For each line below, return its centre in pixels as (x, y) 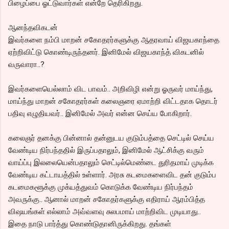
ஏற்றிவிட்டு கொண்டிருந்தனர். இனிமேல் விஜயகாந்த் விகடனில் (106, 52)
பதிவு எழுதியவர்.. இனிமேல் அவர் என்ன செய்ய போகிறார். (100, 113)
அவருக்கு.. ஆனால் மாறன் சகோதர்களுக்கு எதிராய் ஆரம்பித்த (107, 199)
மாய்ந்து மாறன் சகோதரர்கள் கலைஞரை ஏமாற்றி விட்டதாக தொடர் (113, 101)
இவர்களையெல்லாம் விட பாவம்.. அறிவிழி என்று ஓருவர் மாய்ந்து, (110, 89)
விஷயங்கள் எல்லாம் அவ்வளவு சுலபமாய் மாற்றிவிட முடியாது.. (105, 211)
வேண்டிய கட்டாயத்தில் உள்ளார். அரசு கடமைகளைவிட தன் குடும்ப (112, 175)
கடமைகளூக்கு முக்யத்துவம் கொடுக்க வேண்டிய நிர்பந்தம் (101, 187)
